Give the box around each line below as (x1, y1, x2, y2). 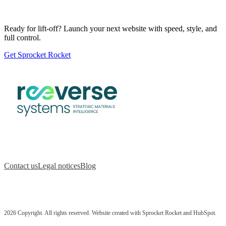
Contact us (4, 161, 38, 170)
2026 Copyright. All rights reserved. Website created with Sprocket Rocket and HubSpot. (4, 209, 218, 216)
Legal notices (38, 161, 80, 170)
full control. (4, 33, 41, 42)
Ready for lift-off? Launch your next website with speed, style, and (4, 24, 217, 33)
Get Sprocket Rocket (4, 50, 71, 59)
